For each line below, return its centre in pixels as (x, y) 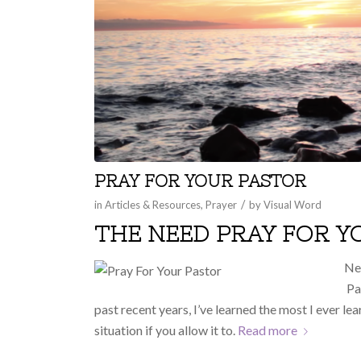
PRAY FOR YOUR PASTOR (201, 181)
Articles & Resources (153, 205)
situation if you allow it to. (166, 330)
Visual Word (293, 205)
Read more (268, 330)
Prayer (222, 205)
